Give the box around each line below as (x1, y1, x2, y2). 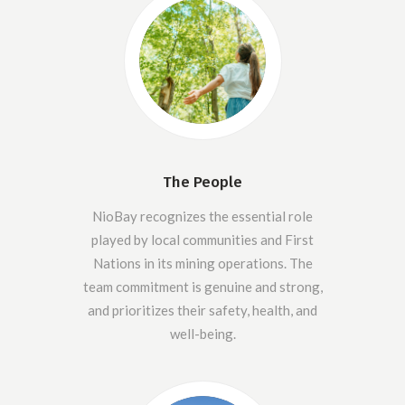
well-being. (169, 325, 236, 342)
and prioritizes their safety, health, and (88, 301, 317, 318)
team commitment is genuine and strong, (82, 278, 323, 295)
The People (163, 172, 242, 192)
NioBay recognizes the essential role (92, 207, 313, 224)
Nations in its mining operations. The (92, 254, 313, 271)
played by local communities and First (91, 231, 314, 248)
